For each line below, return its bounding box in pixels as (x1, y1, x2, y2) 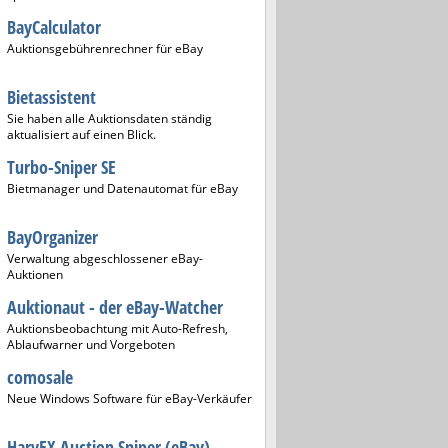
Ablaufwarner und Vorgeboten (7, 336, 175, 353)
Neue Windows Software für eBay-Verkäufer (7, 390, 252, 407)
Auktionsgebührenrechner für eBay (7, 40, 203, 57)
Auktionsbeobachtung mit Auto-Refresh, (7, 320, 228, 337)
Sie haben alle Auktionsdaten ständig (7, 110, 212, 127)
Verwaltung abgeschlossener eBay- (7, 250, 203, 267)
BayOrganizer (7, 225, 98, 249)
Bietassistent (7, 85, 96, 109)
